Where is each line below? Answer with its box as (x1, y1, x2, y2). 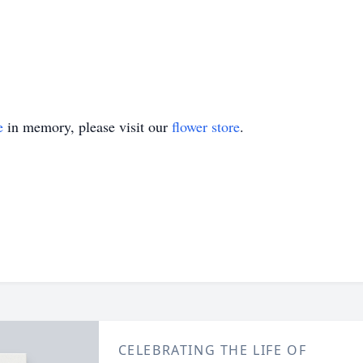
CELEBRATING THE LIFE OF (117, 341, 307, 359)
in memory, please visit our (3, 117, 172, 136)
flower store (172, 117, 240, 136)
